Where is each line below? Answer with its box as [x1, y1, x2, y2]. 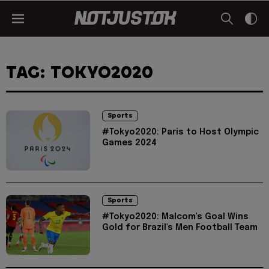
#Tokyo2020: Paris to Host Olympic [102, 128, 259, 136]
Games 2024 [102, 139, 157, 147]
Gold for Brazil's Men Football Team [102, 223, 258, 232]
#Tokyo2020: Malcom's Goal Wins [102, 213, 249, 221]
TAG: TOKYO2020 [6, 62, 153, 83]
